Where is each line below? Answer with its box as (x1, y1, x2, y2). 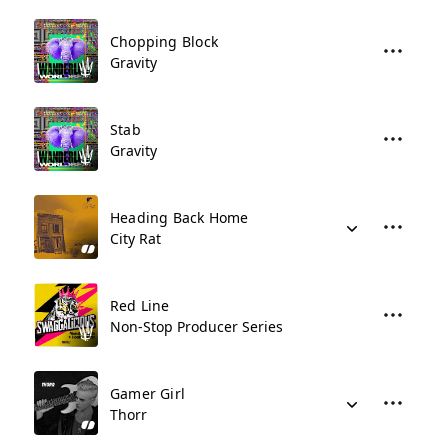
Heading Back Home (110, 208, 249, 227)
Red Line (110, 296, 170, 315)
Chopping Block (110, 32, 218, 51)
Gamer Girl (110, 384, 186, 403)
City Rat (110, 229, 161, 248)
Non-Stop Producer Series (110, 317, 283, 336)
